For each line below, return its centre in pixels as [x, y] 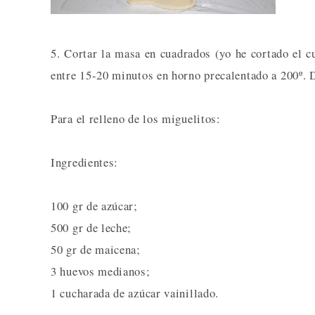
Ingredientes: [85, 162]
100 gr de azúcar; [94, 206]
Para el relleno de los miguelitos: [136, 119]
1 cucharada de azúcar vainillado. [135, 293]
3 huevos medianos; [101, 271]
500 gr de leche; [91, 228]
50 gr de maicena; [96, 250]
